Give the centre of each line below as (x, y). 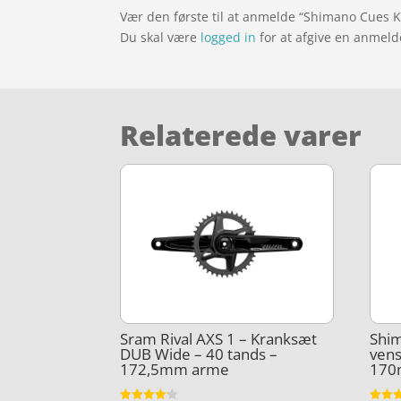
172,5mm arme (175, 370)
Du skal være (161, 37)
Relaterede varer (241, 135)
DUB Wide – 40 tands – (199, 354)
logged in (229, 37)
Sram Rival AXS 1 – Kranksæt (219, 339)
